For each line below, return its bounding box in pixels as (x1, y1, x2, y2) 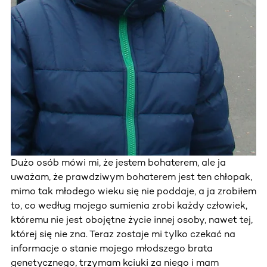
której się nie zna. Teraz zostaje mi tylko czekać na (11, 228, 235, 240)
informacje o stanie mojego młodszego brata (11, 242, 213, 254)
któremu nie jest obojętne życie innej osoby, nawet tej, (11, 213, 253, 225)
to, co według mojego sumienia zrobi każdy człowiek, (11, 199, 247, 211)
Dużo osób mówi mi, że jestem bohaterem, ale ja (11, 156, 226, 168)
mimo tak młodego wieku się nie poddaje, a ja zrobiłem (11, 185, 256, 197)
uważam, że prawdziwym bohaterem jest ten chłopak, (11, 170, 252, 182)
